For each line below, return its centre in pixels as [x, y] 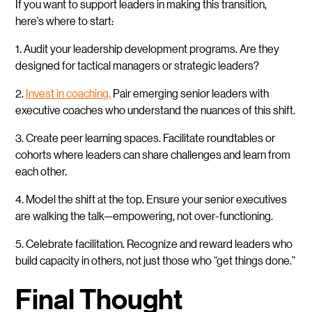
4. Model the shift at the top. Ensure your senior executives [151, 199]
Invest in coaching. [69, 93]
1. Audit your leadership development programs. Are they [148, 49]
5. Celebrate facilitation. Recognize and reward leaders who [154, 244]
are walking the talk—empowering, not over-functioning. [145, 216]
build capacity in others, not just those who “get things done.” [156, 260]
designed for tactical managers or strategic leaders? [138, 65]
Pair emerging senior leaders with [190, 93]
